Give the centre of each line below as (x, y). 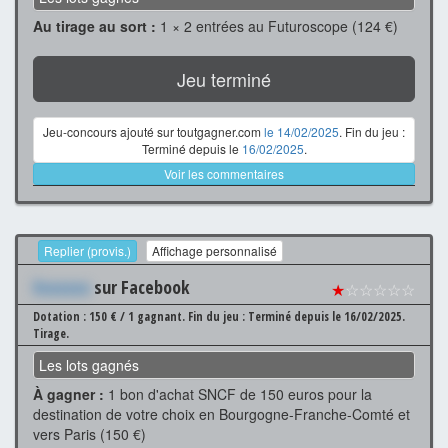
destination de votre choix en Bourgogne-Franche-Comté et (221, 413)
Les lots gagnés (89, 364)
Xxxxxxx (61, 286)
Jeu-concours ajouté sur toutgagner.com (153, 132)
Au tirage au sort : (94, 26)
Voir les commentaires (224, 174)
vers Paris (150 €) (89, 433)
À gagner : (68, 393)
